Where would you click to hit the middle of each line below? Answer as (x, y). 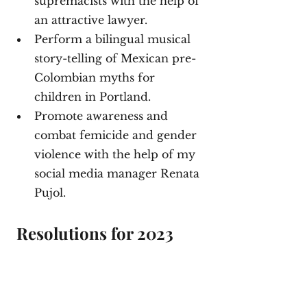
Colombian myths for (96, 78)
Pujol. (52, 193)
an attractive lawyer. (93, 20)
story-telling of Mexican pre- (115, 59)
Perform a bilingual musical (114, 39)
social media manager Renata (119, 174)
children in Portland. (94, 97)
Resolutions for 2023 (97, 233)
